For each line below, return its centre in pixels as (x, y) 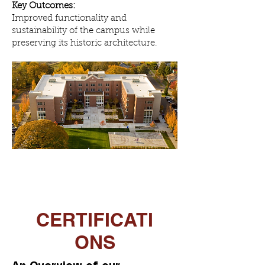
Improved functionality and (69, 19)
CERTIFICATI (95, 219)
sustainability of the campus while (83, 31)
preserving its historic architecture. (85, 43)
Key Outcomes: (44, 6)
